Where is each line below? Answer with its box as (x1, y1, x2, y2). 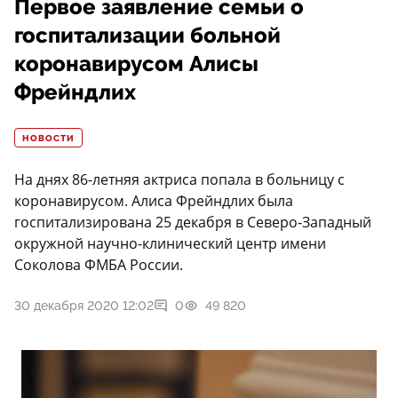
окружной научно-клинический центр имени (14, 234, 326, 254)
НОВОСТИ (22, 133, 75, 145)
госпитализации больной (14, 23, 281, 49)
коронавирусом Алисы (14, 52, 259, 77)
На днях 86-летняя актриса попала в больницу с (14, 170, 345, 190)
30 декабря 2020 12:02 (14, 298, 154, 314)
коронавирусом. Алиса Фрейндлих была (14, 191, 293, 211)
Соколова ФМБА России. (14, 255, 183, 275)
